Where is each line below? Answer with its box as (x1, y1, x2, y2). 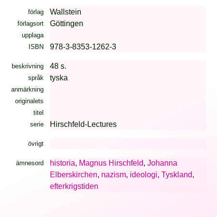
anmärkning (11, 86, 44, 93)
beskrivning (11, 62, 44, 70)
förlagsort (17, 20, 44, 28)
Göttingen (49, 19, 83, 28)
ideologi (129, 170, 157, 179)
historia (49, 159, 75, 168)
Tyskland (161, 170, 192, 179)
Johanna (147, 159, 177, 168)
